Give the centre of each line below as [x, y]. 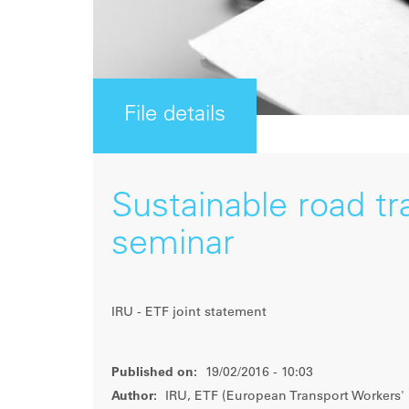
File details [175, 116]
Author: [134, 397]
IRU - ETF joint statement [189, 313]
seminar [173, 246]
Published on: [154, 373]
